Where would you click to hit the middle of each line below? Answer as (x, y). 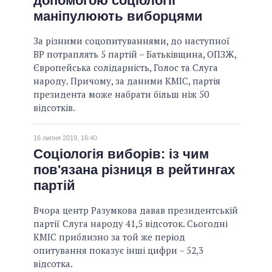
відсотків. (54, 108)
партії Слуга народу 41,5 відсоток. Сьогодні (131, 223)
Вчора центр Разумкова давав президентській (136, 210)
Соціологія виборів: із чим (121, 154)
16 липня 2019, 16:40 (65, 138)
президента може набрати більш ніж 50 (121, 94)
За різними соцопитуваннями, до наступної (132, 41)
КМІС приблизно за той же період (109, 236)
